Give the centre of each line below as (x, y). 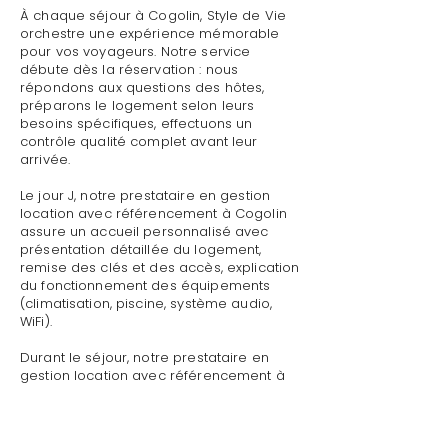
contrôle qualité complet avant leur (139, 141)
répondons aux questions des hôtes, (142, 87)
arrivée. (45, 159)
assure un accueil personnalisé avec (144, 231)
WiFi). (36, 321)
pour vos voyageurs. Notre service (135, 51)
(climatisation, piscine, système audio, (146, 303)
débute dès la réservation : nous (129, 69)
